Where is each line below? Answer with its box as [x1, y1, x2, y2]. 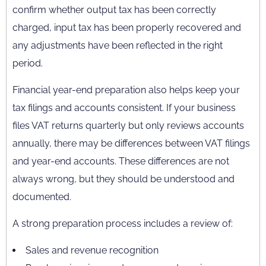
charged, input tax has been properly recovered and [12, 22, 241, 33]
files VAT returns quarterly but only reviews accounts [12, 120, 244, 131]
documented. [12, 191, 71, 202]
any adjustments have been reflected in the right [12, 40, 223, 51]
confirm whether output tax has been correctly [12, 4, 216, 15]
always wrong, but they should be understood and [12, 173, 235, 185]
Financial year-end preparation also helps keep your [12, 84, 240, 96]
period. [12, 58, 43, 69]
